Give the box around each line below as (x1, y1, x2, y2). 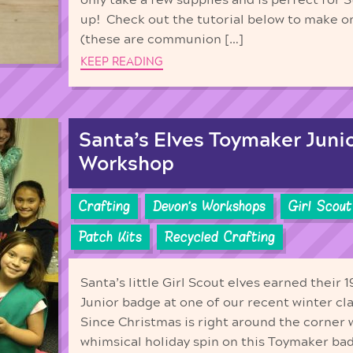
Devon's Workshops (153, 197, 266, 215)
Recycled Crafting (165, 229, 275, 247)
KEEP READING (80, 55, 163, 68)
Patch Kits (79, 229, 142, 247)
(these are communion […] (80, 32, 243, 46)
